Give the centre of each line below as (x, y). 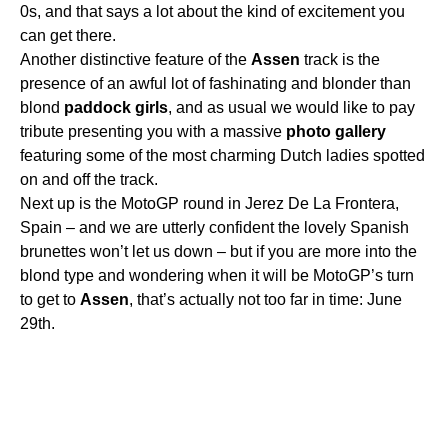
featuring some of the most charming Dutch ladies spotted (222, 155)
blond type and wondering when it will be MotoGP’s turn (217, 275)
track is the (340, 59)
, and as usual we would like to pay (291, 107)
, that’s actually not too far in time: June (265, 299)
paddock (97, 107)
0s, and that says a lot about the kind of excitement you (212, 11)
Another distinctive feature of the (135, 59)
